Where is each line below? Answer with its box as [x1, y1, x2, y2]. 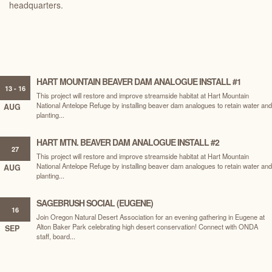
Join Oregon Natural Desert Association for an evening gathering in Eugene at [36, 212, 265, 222]
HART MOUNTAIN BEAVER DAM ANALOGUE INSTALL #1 [36, 75, 241, 87]
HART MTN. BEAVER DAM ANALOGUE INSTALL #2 [36, 136, 219, 148]
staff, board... [36, 231, 75, 241]
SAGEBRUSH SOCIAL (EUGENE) [36, 197, 153, 209]
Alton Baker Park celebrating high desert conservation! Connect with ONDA [36, 222, 258, 231]
